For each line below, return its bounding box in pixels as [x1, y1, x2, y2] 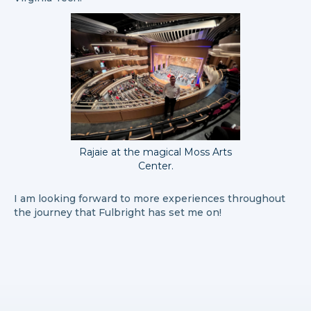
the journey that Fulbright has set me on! [14, 206, 221, 219]
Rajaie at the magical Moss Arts [79, 146, 232, 158]
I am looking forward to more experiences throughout [14, 192, 285, 205]
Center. [137, 160, 174, 172]
